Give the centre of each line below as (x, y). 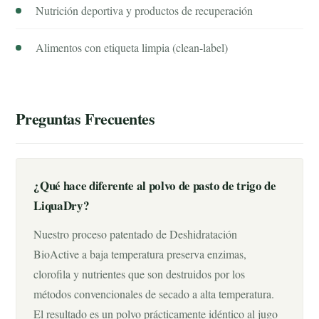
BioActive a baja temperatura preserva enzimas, (140, 254)
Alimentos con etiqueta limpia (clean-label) (132, 47)
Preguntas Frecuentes (85, 119)
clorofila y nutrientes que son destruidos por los (140, 274)
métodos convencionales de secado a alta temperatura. (154, 294)
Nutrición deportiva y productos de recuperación (145, 10)
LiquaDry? (62, 205)
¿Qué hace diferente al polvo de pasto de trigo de (155, 185)
